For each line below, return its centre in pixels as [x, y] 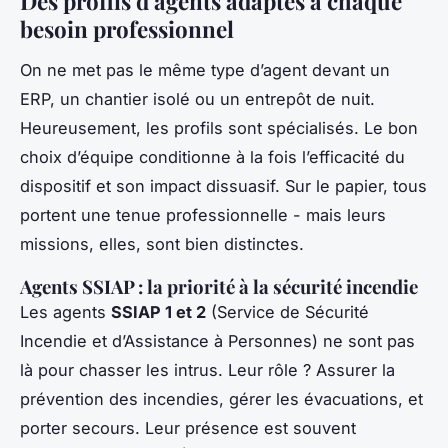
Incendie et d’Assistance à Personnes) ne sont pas [217, 340]
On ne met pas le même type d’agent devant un [205, 69]
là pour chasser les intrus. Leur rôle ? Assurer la [207, 369]
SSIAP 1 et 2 [158, 311]
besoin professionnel [127, 29]
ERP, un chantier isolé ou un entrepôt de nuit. [197, 98]
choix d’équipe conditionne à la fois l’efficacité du [212, 156]
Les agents [65, 311]
